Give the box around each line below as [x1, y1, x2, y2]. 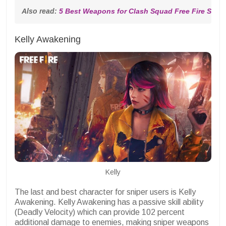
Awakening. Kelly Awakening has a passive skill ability [15, 198, 203, 207]
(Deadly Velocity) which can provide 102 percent [15, 208, 185, 217]
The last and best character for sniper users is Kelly [15, 188, 196, 197]
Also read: [22, 7, 59, 15]
